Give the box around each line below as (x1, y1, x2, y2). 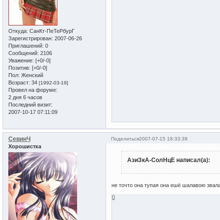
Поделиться (111, 136, 139, 141)
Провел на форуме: (8, 86, 57, 93)
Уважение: (8, 57, 34, 63)
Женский (20, 72, 43, 78)
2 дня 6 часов (8, 94, 42, 100)
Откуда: (8, 27, 28, 34)
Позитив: (8, 64, 30, 71)
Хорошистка (8, 143, 41, 149)
